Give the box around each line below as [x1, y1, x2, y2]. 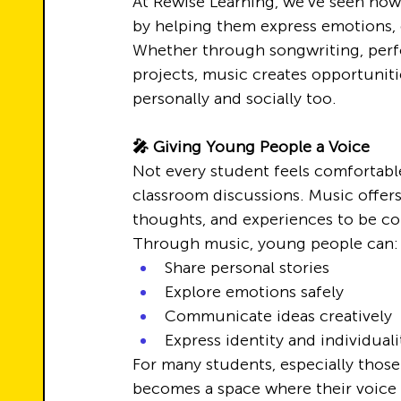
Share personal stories [165, 258, 329, 277]
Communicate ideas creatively [165, 306, 392, 326]
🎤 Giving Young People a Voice [132, 137, 370, 157]
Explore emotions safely [165, 282, 344, 302]
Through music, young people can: [132, 234, 398, 253]
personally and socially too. [132, 89, 337, 108]
